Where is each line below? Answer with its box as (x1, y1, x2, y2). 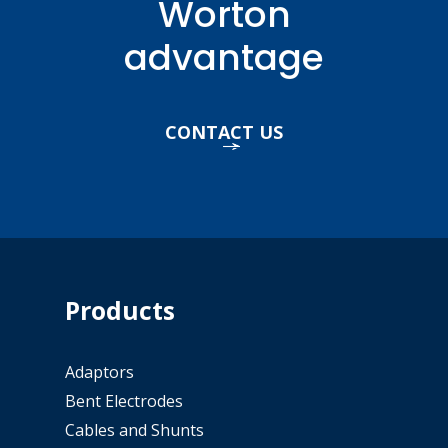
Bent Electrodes (65, 390, 183, 413)
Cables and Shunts (65, 419, 204, 442)
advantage (124, 32, 324, 84)
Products (65, 293, 175, 328)
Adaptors (65, 361, 134, 384)
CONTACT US (165, 120, 283, 145)
